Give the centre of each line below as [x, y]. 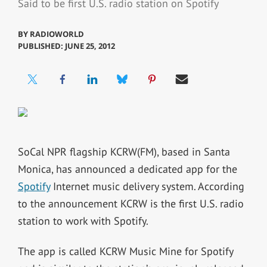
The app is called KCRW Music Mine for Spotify [125, 251]
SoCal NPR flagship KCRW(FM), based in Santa [124, 151]
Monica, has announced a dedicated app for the [127, 169]
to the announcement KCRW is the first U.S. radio [131, 203]
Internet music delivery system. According [147, 186]
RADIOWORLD [57, 34]
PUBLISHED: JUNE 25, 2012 [66, 46]
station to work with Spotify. [83, 221]
